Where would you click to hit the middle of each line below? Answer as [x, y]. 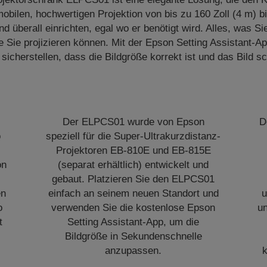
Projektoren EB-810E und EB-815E [133, 150]
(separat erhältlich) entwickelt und [133, 165]
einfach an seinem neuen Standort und [133, 193]
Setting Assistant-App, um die [133, 222]
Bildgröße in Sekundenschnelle [133, 236]
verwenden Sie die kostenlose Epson [133, 208]
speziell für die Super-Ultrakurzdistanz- [133, 136]
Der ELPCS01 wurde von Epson [133, 122]
